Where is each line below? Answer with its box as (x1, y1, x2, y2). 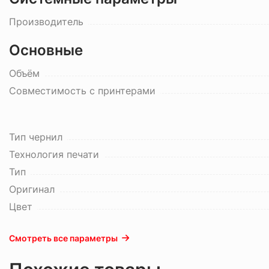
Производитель (9, 16, 83, 28)
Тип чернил (9, 131, 62, 143)
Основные (9, 41, 83, 59)
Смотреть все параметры (9, 233, 118, 243)
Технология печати (9, 148, 99, 160)
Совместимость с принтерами (9, 85, 156, 97)
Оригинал (9, 183, 55, 195)
